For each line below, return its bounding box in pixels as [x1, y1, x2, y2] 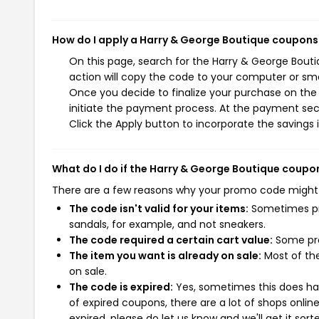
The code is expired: [69, 279, 173, 294]
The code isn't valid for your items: [69, 201, 249, 216]
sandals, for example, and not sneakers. [69, 216, 266, 231]
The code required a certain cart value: [69, 232, 273, 247]
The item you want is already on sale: [69, 248, 261, 263]
